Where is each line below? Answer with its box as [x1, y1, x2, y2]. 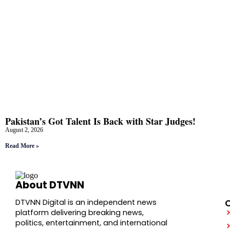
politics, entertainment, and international [15, 218, 167, 228]
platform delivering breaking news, [15, 207, 144, 218]
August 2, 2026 [5, 126, 43, 133]
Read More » [5, 142, 39, 149]
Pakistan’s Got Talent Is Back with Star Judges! [5, 114, 196, 128]
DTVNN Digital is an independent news [15, 197, 157, 208]
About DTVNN [15, 178, 84, 193]
